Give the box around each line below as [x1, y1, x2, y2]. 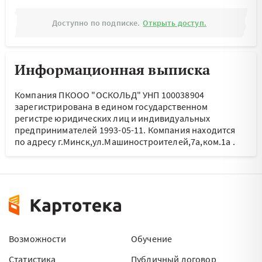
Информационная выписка [15, 60, 211, 79]
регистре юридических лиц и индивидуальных [15, 112, 211, 124]
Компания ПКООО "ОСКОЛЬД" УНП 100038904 [15, 89, 205, 101]
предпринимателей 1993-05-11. [15, 124, 148, 136]
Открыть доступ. [143, 18, 206, 28]
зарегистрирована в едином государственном [15, 101, 208, 112]
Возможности [9, 233, 66, 244]
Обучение [131, 233, 173, 244]
